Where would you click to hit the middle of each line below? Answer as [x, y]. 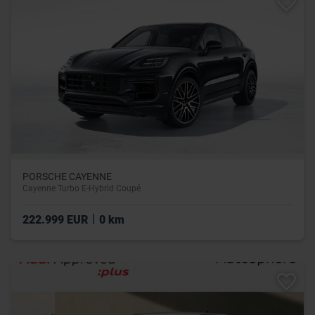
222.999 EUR [57, 220]
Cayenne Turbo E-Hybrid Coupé [82, 189]
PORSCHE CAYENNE [67, 177]
